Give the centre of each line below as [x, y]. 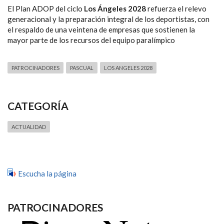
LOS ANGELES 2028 [128, 67]
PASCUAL [82, 67]
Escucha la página [47, 173]
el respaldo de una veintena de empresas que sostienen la [101, 29]
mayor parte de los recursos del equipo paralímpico [91, 40]
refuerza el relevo [176, 8]
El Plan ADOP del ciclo [46, 8]
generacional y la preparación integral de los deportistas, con [108, 19]
